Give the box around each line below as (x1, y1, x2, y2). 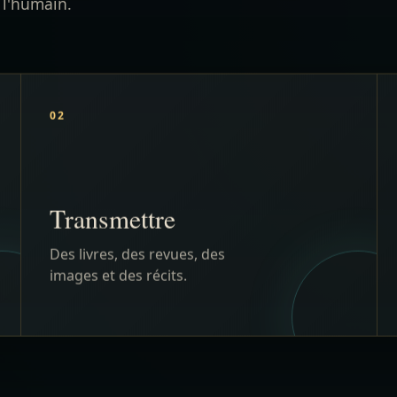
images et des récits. (49, 113, 187, 134)
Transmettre (49, 49, 175, 84)
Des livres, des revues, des (49, 92, 225, 113)
